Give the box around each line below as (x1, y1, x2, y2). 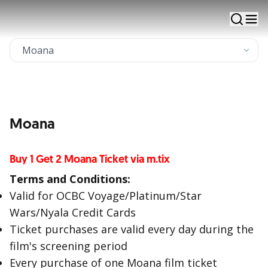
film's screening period (10, 239, 127, 253)
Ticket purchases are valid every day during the (10, 222, 254, 236)
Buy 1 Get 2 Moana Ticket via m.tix (10, 153, 170, 166)
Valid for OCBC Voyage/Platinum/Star (10, 188, 202, 203)
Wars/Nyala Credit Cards (10, 205, 136, 220)
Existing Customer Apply (39, 66, 133, 78)
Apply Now (65, 44, 107, 56)
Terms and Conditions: (10, 172, 130, 186)
